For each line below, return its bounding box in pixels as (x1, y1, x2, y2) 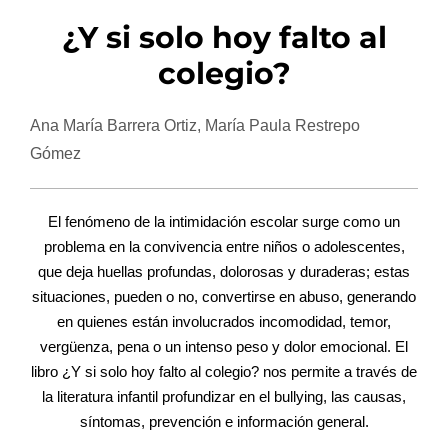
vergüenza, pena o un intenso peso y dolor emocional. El (40, 337, 408, 355)
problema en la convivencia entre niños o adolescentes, (43, 237, 405, 255)
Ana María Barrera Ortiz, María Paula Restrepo (30, 116, 360, 134)
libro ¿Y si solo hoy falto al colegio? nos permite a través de (31, 362, 417, 380)
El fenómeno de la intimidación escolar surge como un (48, 212, 400, 230)
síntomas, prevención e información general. (79, 412, 369, 430)
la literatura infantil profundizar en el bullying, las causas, (42, 387, 406, 405)
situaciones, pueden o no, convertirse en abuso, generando (32, 287, 416, 305)
